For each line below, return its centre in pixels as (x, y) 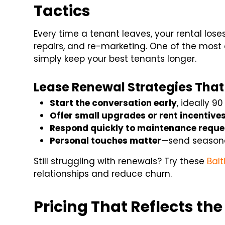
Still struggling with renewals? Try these (119, 161)
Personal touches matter (106, 141)
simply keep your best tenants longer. (115, 59)
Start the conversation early (114, 103)
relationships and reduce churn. (103, 174)
